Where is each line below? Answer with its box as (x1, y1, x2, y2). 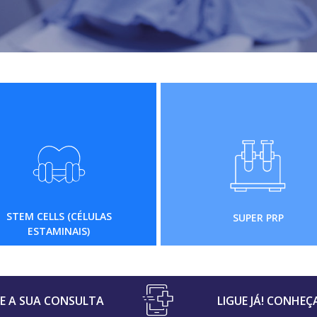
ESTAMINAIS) (28, 224, 91, 238)
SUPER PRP (232, 211, 284, 224)
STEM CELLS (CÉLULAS (6, 209, 112, 223)
